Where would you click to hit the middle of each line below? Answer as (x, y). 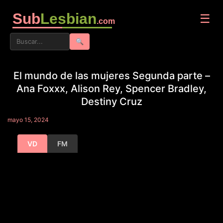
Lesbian (68, 19)
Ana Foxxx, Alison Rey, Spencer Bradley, (111, 89)
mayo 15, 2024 (28, 120)
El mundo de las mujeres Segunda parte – (111, 76)
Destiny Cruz (111, 102)
